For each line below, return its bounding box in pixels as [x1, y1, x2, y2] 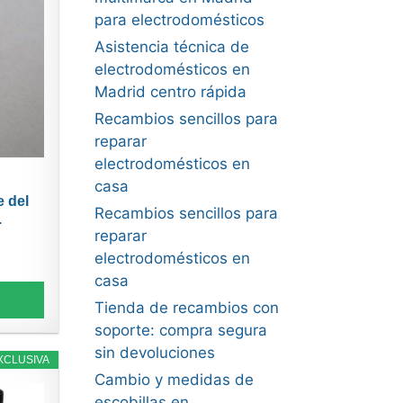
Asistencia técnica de [94, 38, 249, 56]
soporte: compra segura [94, 321, 267, 339]
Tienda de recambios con [94, 299, 279, 317]
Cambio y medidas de [94, 371, 254, 389]
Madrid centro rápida [94, 83, 246, 101]
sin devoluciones [94, 344, 215, 362]
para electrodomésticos [94, 11, 264, 29]
